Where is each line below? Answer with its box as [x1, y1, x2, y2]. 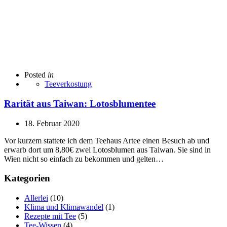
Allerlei [24, 194, 48, 203]
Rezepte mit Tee [24, 212, 76, 221]
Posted [24, 70, 46, 80]
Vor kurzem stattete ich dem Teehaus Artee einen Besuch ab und [4, 136, 209, 145]
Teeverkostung [45, 80, 92, 89]
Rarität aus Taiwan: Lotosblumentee [4, 98, 156, 109]
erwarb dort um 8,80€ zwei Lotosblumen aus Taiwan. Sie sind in [4, 145, 211, 154]
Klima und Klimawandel [24, 203, 103, 212]
